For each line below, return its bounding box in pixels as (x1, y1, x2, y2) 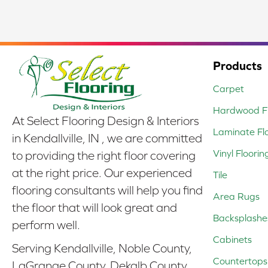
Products (213, 58, 262, 72)
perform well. (12, 218, 80, 232)
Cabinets (213, 233, 252, 245)
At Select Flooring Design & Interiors (12, 114, 199, 128)
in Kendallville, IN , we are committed (12, 132, 202, 145)
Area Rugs (213, 190, 260, 202)
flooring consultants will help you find (12, 184, 203, 197)
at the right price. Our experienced (12, 166, 192, 180)
